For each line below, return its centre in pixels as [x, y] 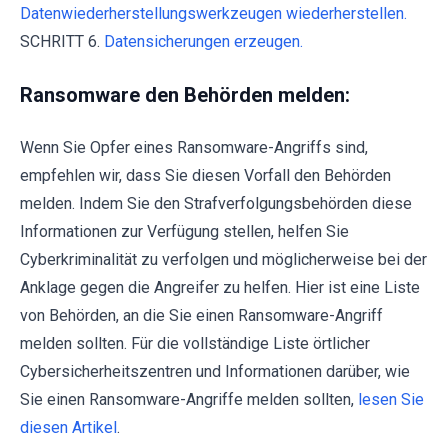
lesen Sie [391, 400]
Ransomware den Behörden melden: [185, 95]
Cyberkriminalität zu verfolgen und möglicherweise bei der [223, 260]
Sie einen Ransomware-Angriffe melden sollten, [189, 400]
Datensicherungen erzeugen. [203, 42]
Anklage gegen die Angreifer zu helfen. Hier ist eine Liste [220, 288]
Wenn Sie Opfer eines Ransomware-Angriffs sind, [194, 148]
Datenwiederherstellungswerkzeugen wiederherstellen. [213, 14]
